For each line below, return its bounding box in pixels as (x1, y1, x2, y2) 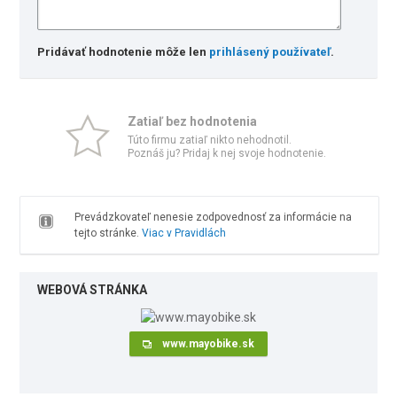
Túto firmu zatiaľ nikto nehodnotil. (128, 134, 292, 146)
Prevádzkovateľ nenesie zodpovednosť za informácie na (74, 211, 352, 223)
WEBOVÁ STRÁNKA (37, 283, 148, 297)
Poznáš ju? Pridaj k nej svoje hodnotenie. (128, 147, 326, 160)
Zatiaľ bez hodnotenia (128, 114, 257, 128)
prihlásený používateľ (209, 45, 331, 58)
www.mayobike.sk (161, 338, 254, 350)
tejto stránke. (74, 227, 142, 239)
